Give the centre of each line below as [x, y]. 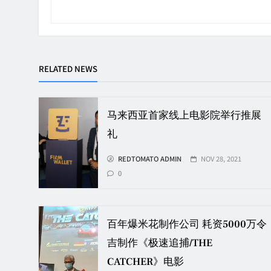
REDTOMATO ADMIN [150, 159]
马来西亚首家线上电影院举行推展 [184, 116]
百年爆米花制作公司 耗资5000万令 [187, 225]
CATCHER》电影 [146, 262]
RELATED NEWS [68, 69]
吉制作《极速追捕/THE [160, 243]
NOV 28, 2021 [221, 159]
